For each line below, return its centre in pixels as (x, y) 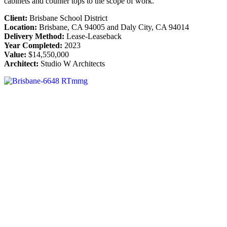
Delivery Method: (34, 36)
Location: (21, 27)
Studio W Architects (72, 64)
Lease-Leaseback (93, 36)
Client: (16, 18)
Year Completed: (33, 46)
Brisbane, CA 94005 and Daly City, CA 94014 (113, 27)
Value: (15, 55)
